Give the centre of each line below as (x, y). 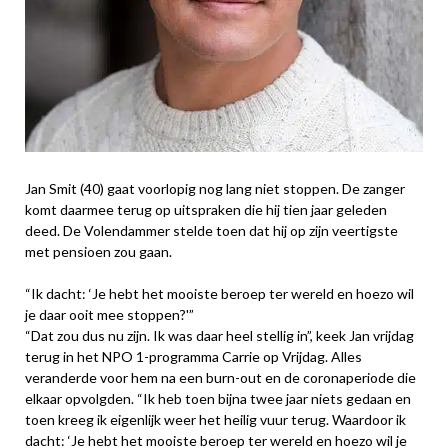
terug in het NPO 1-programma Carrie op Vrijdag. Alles (193, 356)
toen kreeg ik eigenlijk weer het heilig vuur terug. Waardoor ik (215, 419)
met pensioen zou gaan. (98, 251)
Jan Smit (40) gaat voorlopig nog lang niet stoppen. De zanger (215, 188)
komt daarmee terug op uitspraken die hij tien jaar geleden (206, 209)
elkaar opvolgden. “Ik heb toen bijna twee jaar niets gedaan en (218, 398)
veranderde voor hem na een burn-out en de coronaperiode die (220, 377)
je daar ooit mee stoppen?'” (109, 314)
